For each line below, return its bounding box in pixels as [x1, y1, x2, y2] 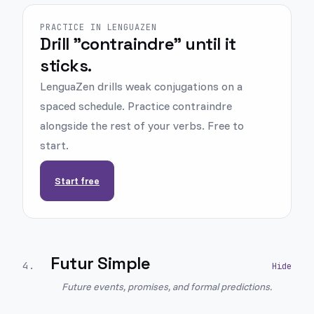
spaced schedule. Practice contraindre [40, 99, 232, 113]
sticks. [40, 55, 92, 76]
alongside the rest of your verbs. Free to [40, 118, 244, 132]
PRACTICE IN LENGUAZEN [40, 22, 158, 33]
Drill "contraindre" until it [40, 33, 236, 55]
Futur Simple [50, 252, 151, 274]
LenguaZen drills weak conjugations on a [40, 79, 243, 93]
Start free [55, 175, 100, 187]
